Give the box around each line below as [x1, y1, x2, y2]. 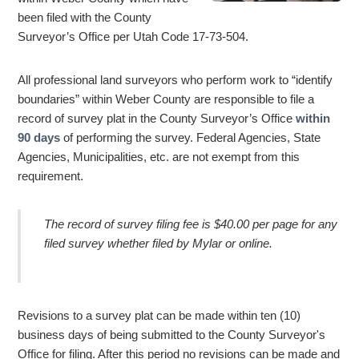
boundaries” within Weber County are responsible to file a [18, 92, 314, 106]
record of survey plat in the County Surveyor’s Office [18, 111, 296, 125]
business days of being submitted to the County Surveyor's [18, 329, 325, 342]
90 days [18, 131, 60, 144]
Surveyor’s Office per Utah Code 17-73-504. [18, 30, 248, 44]
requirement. [18, 169, 83, 183]
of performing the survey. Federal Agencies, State [60, 131, 321, 144]
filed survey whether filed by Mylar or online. [44, 237, 273, 251]
